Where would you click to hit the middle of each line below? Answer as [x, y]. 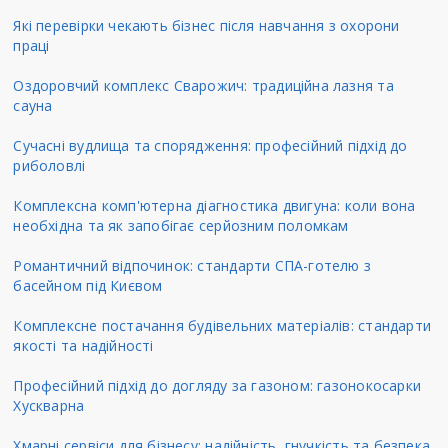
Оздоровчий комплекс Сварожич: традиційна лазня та [203, 86]
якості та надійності [83, 346]
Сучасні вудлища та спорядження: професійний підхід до [210, 146]
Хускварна [49, 406]
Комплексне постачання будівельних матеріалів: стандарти [222, 326]
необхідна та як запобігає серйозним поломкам [181, 226]
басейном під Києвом [88, 286]
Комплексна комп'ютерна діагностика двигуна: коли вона [214, 206]
